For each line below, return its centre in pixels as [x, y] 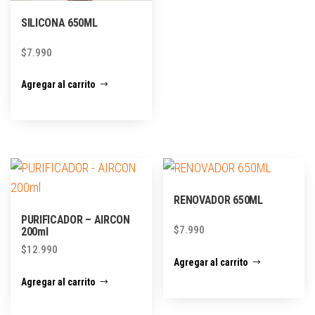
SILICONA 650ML [59, 22]
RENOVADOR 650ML [218, 200]
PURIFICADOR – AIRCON [76, 220]
